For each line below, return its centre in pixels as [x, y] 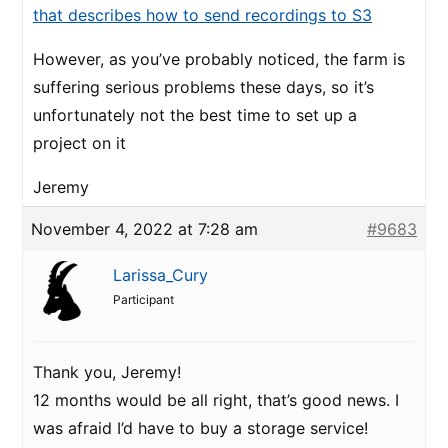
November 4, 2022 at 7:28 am [144, 229]
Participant [143, 299]
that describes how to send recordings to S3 [202, 15]
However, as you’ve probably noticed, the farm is [219, 59]
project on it [79, 143]
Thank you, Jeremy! [107, 372]
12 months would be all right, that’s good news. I [216, 400]
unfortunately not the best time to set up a [195, 115]
